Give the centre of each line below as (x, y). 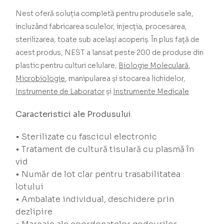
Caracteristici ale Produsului (73, 114)
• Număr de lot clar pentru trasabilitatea (98, 174)
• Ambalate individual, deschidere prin (95, 199)
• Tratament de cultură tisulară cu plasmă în (105, 149)
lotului (30, 187)
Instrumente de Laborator (60, 92)
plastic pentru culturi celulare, (67, 66)
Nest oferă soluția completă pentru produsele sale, (105, 14)
